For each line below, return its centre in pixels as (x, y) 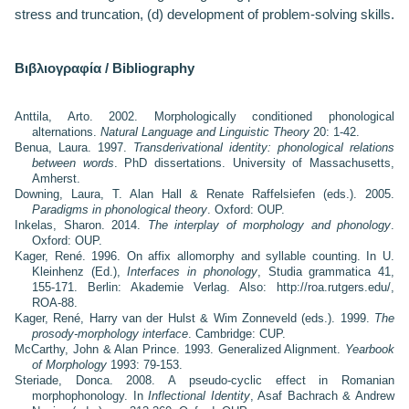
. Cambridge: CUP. (236, 333)
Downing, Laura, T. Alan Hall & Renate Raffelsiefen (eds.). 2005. (204, 194)
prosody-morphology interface (110, 333)
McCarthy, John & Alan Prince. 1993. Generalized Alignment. (180, 349)
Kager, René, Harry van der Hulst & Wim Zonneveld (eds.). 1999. (194, 318)
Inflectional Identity (199, 395)
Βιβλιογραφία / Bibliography (105, 68)
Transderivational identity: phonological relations (264, 147)
